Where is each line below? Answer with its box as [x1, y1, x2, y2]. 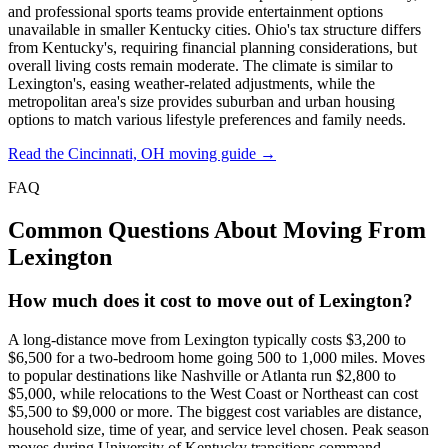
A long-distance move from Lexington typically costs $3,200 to [8, 331, 406, 349]
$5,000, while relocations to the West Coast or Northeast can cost [8, 385, 418, 403]
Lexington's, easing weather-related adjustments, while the [8, 74, 375, 92]
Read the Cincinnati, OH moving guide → [8, 144, 276, 162]
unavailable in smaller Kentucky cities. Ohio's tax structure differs [8, 20, 421, 38]
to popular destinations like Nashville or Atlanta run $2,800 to [8, 367, 396, 385]
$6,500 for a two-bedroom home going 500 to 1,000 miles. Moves [8, 349, 425, 367]
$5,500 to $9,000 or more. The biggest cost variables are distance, [8, 403, 422, 421]
